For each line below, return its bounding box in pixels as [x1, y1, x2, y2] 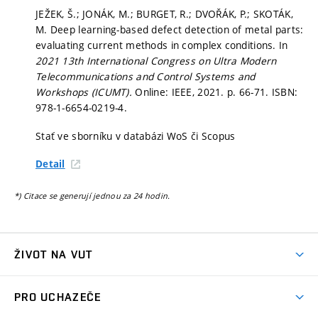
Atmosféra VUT [14, 278, 87, 292]
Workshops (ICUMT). [35, 85, 136, 99]
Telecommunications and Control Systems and [35, 70, 256, 84]
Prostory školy [14, 302, 82, 317]
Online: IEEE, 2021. [135, 85, 227, 99]
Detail [35, 158, 65, 171]
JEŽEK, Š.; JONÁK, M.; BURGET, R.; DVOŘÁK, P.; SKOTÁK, [35, 7, 293, 21]
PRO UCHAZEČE [14, 290, 102, 305]
